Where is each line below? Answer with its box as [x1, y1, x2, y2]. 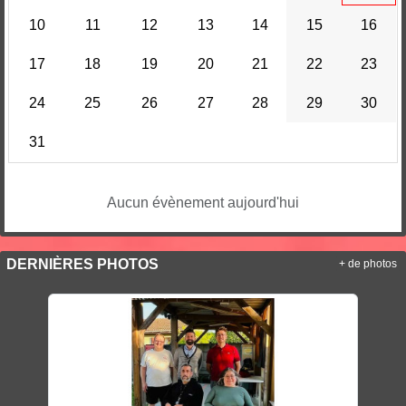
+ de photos [339, 257, 397, 269]
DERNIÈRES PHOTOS [6, 256, 159, 272]
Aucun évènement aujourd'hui [107, 194, 299, 210]
